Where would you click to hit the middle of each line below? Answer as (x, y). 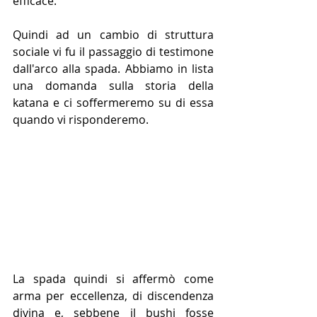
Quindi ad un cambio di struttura (113, 35)
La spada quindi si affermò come (113, 278)
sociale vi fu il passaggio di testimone (113, 52)
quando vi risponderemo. (81, 120)
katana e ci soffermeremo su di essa (113, 103)
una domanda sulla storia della (113, 86)
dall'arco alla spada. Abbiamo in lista (113, 69)
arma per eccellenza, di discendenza (113, 295)
